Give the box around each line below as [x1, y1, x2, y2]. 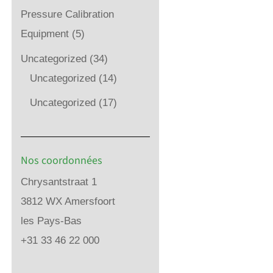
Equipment [20, 28, 69, 40]
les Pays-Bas [20, 214, 82, 227]
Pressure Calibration [20, 9, 114, 20]
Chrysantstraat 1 [20, 175, 97, 188]
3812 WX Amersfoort [20, 195, 115, 207]
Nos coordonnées [20, 152, 102, 168]
